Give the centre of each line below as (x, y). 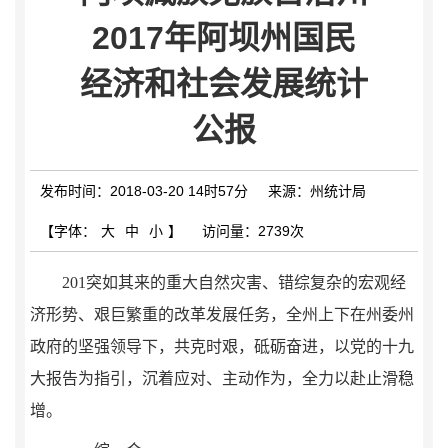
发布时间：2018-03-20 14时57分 (144, 191)
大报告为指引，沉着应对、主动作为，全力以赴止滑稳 (222, 378)
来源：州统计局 (317, 191)
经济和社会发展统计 (224, 84)
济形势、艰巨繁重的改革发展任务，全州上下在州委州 (222, 314)
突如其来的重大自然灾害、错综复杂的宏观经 (246, 282)
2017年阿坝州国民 (224, 38)
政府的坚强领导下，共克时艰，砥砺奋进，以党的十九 (222, 346)
